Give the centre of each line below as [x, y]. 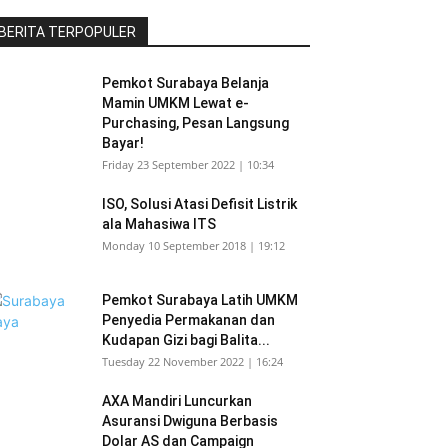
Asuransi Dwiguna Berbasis [190, 421]
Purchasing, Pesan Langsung [195, 123]
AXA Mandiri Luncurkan [177, 401]
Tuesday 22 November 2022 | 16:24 [192, 361]
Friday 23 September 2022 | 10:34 [188, 164]
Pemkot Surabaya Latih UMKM [200, 300]
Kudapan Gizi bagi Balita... [186, 340]
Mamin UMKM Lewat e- [175, 103]
